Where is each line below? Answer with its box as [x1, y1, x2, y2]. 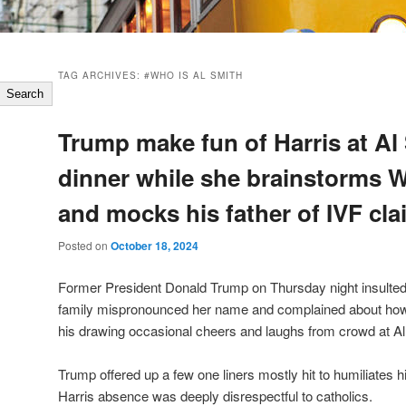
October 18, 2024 [111, 237, 198, 255]
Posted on [58, 237, 111, 254]
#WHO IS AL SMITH [144, 69, 243, 82]
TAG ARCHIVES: [58, 69, 144, 82]
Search [6, 87, 44, 101]
